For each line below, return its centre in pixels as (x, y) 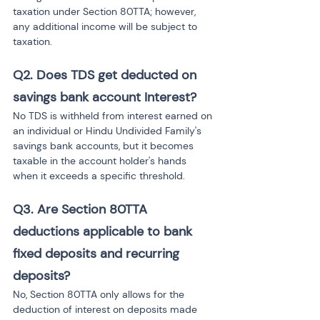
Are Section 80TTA (94, 209)
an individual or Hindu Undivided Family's (109, 131)
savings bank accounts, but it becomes (105, 146)
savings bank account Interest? (105, 97)
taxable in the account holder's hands (101, 161)
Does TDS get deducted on (118, 75)
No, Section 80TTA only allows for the (100, 294)
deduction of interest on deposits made (106, 309)
